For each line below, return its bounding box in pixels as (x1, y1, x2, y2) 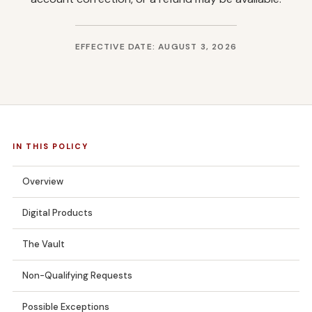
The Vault (22, 238, 65, 251)
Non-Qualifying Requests (22, 270, 132, 282)
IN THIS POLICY (13, 141, 88, 152)
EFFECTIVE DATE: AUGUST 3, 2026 (75, 41, 237, 52)
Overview (22, 175, 63, 188)
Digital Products (22, 207, 93, 219)
